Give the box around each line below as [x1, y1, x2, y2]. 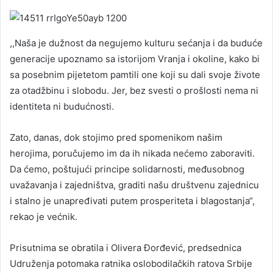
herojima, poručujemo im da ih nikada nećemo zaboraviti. [10, 147, 255, 160]
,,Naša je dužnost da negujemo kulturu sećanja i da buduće [10, 37, 263, 49]
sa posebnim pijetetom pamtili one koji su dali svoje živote [10, 69, 260, 81]
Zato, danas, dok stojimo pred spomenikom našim [10, 132, 222, 144]
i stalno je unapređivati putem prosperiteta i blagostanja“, [10, 195, 255, 207]
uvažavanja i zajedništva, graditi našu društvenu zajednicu [10, 179, 259, 191]
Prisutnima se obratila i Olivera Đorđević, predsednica [10, 242, 241, 254]
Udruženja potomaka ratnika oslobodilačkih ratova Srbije [10, 258, 252, 270]
